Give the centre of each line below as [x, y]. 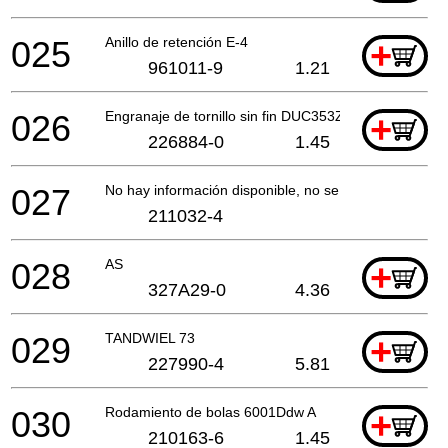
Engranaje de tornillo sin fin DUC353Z [224, 115]
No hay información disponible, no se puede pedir [262, 189]
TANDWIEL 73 [150, 337]
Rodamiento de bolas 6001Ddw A [210, 411]
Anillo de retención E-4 [176, 41]
